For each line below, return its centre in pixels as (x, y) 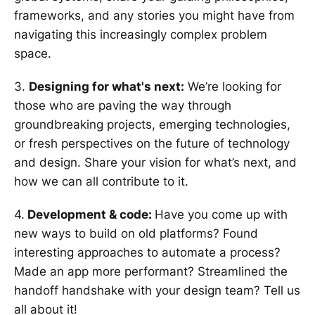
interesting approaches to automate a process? (147, 252)
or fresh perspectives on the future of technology (152, 143)
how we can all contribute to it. (101, 181)
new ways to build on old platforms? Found (136, 233)
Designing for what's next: (107, 86)
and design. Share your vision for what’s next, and (155, 162)
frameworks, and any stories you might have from (154, 15)
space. (33, 53)
